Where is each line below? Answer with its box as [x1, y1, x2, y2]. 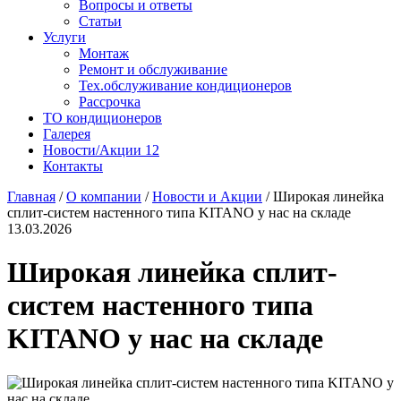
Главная [7, 189, 55, 204]
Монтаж [79, 46, 129, 61]
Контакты [43, 158, 103, 174]
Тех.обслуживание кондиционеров [79, 78, 292, 93]
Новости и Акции [152, 189, 262, 204]
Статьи [79, 13, 122, 29]
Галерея [43, 126, 90, 141]
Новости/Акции [43, 142, 145, 158]
